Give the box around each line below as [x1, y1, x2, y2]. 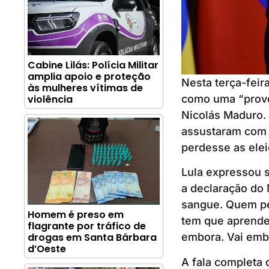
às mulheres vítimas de [28, 81, 143, 95]
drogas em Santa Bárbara [28, 231, 157, 245]
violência [28, 92, 73, 107]
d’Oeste [28, 242, 66, 256]
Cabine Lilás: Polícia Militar [28, 58, 159, 73]
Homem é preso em [28, 208, 124, 222]
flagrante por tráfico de [28, 219, 146, 234]
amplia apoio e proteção [28, 70, 151, 84]
